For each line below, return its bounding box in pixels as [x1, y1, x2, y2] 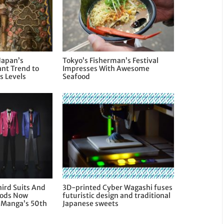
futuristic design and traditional [62, 190, 171, 200]
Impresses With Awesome [62, 63, 150, 73]
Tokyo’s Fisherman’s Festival [62, 55, 159, 65]
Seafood [62, 71, 90, 81]
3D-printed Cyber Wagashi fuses [62, 182, 173, 192]
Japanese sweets [62, 198, 119, 208]
